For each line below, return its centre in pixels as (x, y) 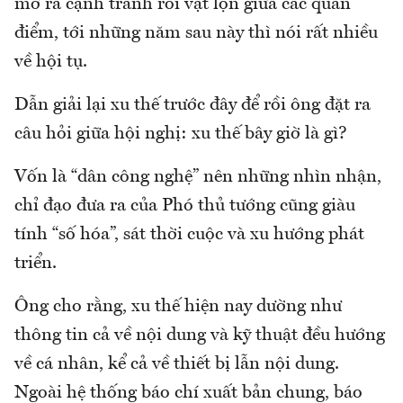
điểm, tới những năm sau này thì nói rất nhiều (196, 33)
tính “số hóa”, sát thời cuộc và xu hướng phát (189, 234)
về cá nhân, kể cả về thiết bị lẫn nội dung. (177, 364)
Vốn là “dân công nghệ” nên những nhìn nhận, (198, 177)
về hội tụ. (51, 62)
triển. (38, 263)
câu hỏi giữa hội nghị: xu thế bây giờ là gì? (183, 134)
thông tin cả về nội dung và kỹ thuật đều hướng (200, 335)
